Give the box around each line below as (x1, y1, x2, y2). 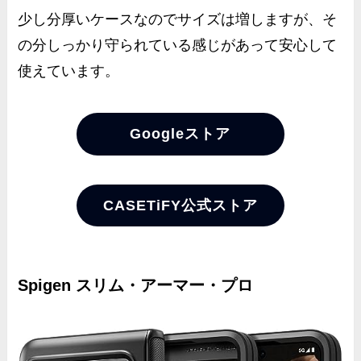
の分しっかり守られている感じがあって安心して (18, 36, 338, 53)
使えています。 (18, 62, 120, 79)
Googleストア (130, 126, 231, 143)
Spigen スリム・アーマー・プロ (18, 276, 254, 294)
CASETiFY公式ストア (102, 197, 258, 214)
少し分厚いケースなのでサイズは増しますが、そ (18, 10, 338, 27)
